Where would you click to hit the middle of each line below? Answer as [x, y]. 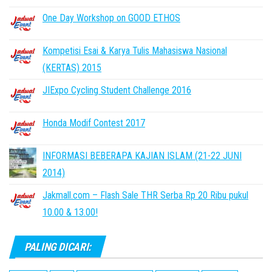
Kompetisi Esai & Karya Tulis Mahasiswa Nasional [135, 51]
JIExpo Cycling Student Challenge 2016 [117, 90]
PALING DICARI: [58, 247]
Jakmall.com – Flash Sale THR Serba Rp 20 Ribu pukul [145, 195]
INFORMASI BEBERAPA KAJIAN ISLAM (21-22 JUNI [142, 156]
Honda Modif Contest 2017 [94, 123]
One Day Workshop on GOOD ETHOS [111, 18]
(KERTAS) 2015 [72, 68]
